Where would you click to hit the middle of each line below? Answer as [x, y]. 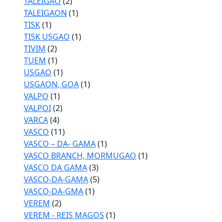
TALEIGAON [45, 13]
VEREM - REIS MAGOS [64, 215]
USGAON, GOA [51, 84]
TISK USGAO [47, 37]
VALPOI [37, 108]
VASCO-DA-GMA [54, 191]
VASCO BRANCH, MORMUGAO [80, 156]
